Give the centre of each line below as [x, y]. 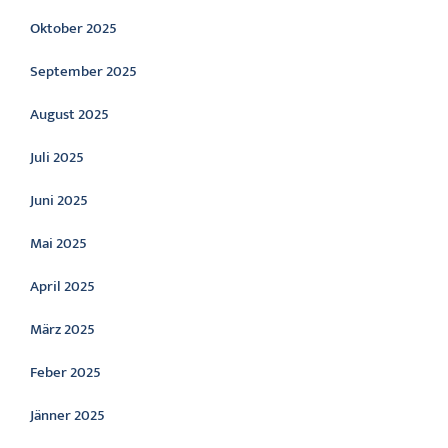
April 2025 [62, 286]
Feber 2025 [65, 372]
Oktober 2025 [73, 28]
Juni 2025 [59, 200]
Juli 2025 [57, 157]
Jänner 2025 [67, 415]
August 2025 [69, 114]
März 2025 [62, 329]
